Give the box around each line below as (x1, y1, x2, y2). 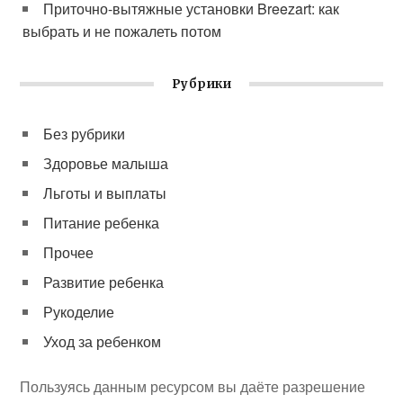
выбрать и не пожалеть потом (22, 21, 222, 42)
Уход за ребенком (43, 331, 162, 353)
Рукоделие (43, 301, 115, 323)
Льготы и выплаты (43, 183, 167, 204)
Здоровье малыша (43, 153, 169, 175)
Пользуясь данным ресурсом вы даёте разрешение (20, 376, 366, 398)
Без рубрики (43, 123, 126, 145)
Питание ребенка (43, 212, 160, 234)
